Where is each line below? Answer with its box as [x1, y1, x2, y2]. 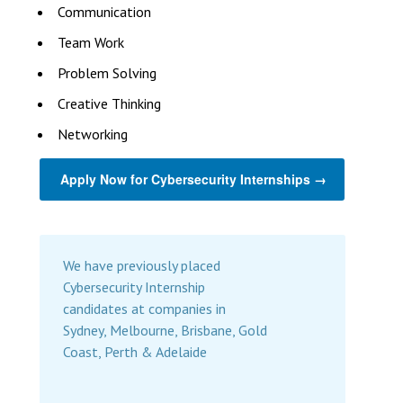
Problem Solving [58, 64, 157, 82]
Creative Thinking [58, 94, 161, 112]
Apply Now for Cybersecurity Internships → [60, 170, 327, 188]
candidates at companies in [63, 300, 226, 318]
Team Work [58, 33, 124, 51]
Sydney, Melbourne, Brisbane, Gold [63, 321, 267, 339]
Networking [58, 125, 128, 143]
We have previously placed [63, 256, 220, 274]
